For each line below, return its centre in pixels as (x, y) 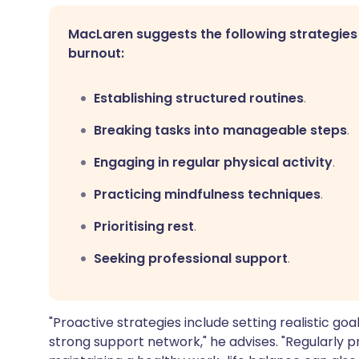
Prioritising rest (144, 226)
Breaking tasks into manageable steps (220, 130)
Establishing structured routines (199, 98)
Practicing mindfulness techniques (207, 194)
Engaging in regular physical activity (213, 162)
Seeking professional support (191, 258)
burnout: (96, 53)
